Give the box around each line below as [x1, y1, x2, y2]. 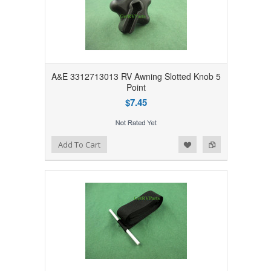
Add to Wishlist [12, 137, 61, 148]
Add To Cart [57, 139, 100, 150]
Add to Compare [34, 137, 88, 148]
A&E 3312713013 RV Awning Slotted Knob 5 [51, 70, 221, 82]
